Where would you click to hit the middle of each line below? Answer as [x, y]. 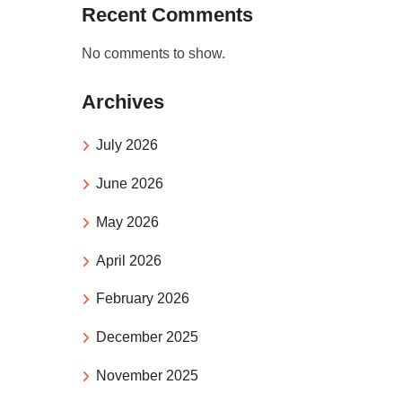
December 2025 [147, 337]
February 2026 [143, 299]
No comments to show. [153, 54]
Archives [123, 102]
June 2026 [130, 184]
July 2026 [127, 145]
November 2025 [147, 376]
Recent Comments [167, 15]
